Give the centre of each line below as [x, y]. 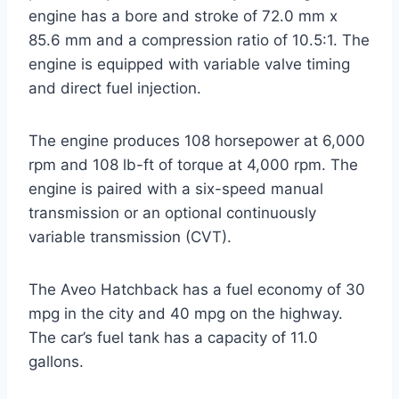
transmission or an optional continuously [172, 213]
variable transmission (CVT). [130, 237]
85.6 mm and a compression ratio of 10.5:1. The [199, 41]
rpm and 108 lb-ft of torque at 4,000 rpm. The [193, 165]
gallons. [56, 362]
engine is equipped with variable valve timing [189, 65]
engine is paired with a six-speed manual [176, 189]
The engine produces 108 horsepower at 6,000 [197, 141]
